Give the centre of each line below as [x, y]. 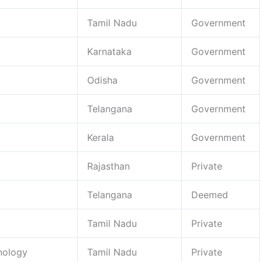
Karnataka [109, 51]
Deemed [210, 194]
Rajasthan [108, 166]
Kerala [101, 137]
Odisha [102, 80]
